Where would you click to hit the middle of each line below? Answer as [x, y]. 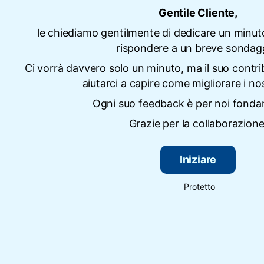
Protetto [199, 187]
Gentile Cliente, [198, 13]
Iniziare [198, 159]
